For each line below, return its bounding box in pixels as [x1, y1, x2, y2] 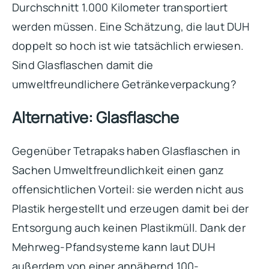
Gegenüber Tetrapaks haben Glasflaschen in [12, 143, 241, 158]
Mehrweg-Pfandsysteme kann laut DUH [12, 239, 215, 254]
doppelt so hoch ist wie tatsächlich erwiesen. [12, 38, 244, 53]
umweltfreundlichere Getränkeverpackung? [12, 76, 236, 91]
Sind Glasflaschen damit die [12, 57, 154, 72]
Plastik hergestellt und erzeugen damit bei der [12, 201, 249, 216]
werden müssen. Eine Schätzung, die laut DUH [12, 19, 250, 34]
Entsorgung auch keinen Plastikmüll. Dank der [12, 220, 246, 235]
